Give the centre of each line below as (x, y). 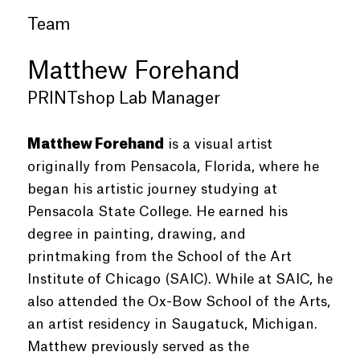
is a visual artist (218, 144)
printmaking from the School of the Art (159, 257)
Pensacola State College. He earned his (157, 212)
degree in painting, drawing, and (136, 234)
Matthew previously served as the (138, 347)
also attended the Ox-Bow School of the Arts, (178, 302)
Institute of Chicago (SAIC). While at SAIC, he (180, 279)
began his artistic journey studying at (152, 189)
